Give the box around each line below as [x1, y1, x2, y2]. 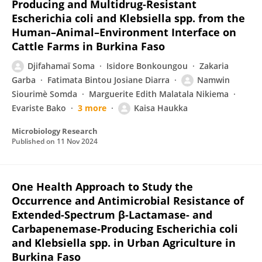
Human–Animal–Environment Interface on [12, 25, 236, 39]
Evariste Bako [12, 102, 66, 113]
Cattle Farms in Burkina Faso [12, 39, 165, 53]
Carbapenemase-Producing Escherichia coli [12, 222, 238, 236]
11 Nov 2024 [57, 136, 98, 146]
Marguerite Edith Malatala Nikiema [89, 88, 229, 99]
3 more [78, 102, 106, 113]
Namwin [197, 74, 230, 85]
